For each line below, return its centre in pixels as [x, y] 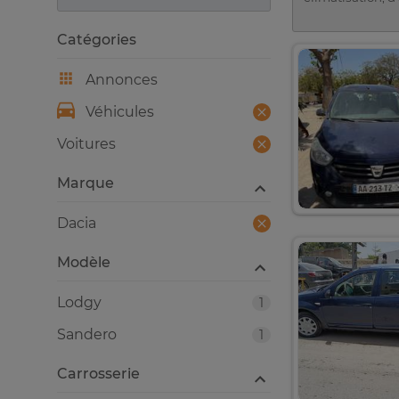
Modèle [84, 262]
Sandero [87, 334]
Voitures [86, 144]
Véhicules [120, 112]
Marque [85, 183]
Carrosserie [98, 374]
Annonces [122, 80]
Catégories [97, 40]
